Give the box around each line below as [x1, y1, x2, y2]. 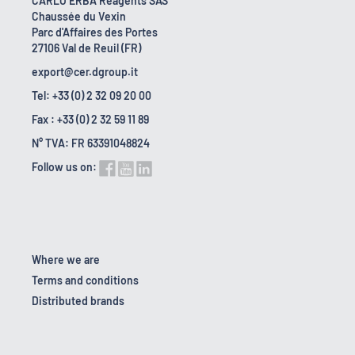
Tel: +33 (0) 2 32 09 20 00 [32, 89, 151, 103]
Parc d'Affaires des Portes [32, 25, 158, 40]
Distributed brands [32, 294, 124, 308]
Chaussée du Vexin [32, 10, 126, 24]
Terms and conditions [32, 273, 139, 288]
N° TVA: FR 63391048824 [32, 136, 150, 151]
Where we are [32, 253, 100, 267]
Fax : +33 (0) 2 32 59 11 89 [32, 113, 149, 127]
